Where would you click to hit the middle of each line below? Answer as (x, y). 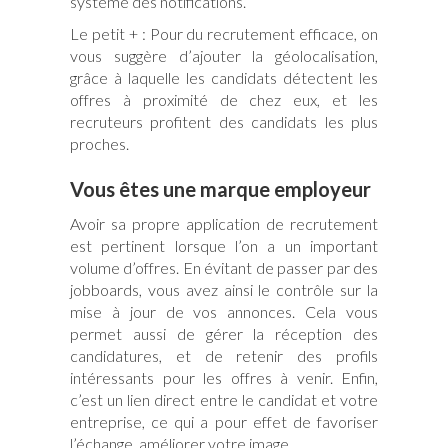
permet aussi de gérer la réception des (224, 333)
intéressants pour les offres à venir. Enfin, (224, 377)
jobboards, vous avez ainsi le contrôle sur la (224, 289)
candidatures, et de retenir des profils (224, 355)
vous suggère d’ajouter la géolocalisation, (224, 55)
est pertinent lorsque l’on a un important (224, 245)
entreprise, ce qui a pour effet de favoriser (224, 421)
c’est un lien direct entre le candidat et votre (224, 399)
